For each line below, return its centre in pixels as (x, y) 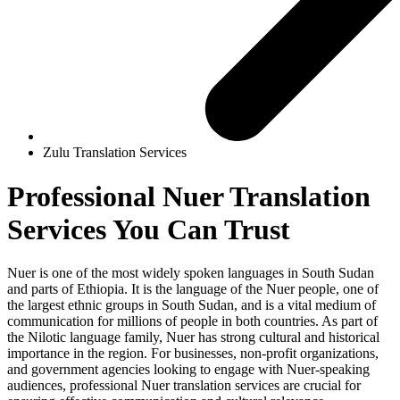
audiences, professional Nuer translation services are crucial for (184, 386)
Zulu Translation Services (115, 153)
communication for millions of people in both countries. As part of (192, 321)
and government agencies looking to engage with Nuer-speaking (188, 370)
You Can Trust (201, 229)
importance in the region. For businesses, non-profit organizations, (193, 354)
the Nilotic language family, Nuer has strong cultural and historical (193, 337)
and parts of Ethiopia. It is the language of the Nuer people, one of (193, 289)
